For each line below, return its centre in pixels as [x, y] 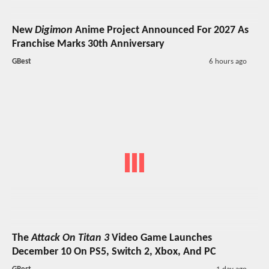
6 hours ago [228, 62]
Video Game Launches [161, 238]
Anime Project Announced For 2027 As [161, 31]
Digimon [54, 31]
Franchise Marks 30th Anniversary [88, 44]
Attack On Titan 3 [70, 238]
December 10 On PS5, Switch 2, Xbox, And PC [114, 252]
